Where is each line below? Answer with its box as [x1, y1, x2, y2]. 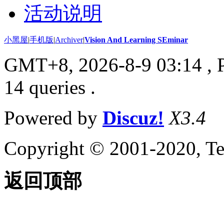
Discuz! [102, 107, 164, 129]
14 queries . [4, 76, 95, 98]
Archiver [55, 35, 83, 44]
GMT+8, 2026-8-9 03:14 [4, 54, 202, 76]
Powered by [4, 107, 102, 129]
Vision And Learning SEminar [84, 35, 188, 44]
